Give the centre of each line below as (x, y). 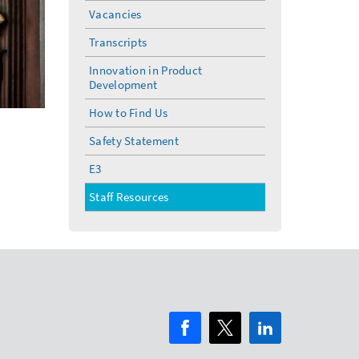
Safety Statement (134, 141)
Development (123, 85)
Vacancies (115, 14)
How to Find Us (129, 113)
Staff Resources (129, 197)
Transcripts (118, 42)
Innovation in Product (146, 70)
